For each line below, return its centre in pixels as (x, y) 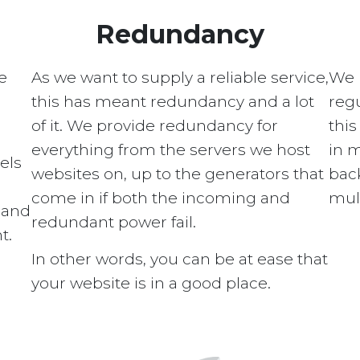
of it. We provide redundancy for (155, 126)
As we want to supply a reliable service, (180, 78)
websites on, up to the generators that (178, 174)
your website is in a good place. (151, 283)
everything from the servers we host (171, 150)
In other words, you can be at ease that (180, 259)
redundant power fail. (114, 222)
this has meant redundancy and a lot (173, 102)
